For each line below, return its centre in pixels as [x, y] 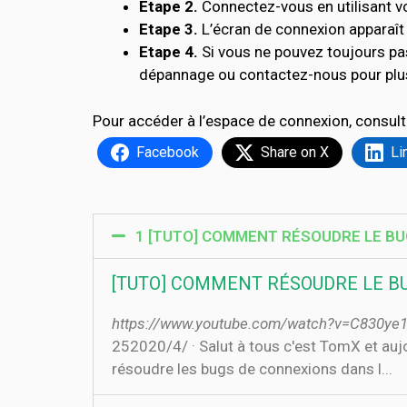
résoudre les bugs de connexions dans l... [252, 369]
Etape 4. [169, 52]
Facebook [168, 152]
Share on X [295, 152]
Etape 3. [170, 29]
